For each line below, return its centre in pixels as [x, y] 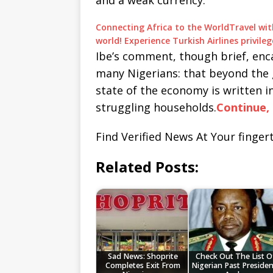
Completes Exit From [143, 266]
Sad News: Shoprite [143, 257]
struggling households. [156, 108]
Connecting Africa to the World [162, 27]
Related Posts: [147, 167]
